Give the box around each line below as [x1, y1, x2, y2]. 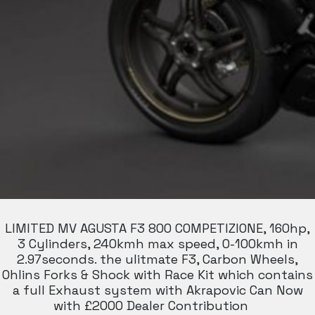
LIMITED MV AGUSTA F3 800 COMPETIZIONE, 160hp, [5, 220, 310, 236]
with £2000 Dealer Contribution [53, 297, 262, 314]
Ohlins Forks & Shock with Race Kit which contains [2, 266, 313, 283]
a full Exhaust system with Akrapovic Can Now [12, 282, 303, 298]
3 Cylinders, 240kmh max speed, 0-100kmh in [17, 236, 298, 252]
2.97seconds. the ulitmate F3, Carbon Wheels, [17, 251, 298, 267]
